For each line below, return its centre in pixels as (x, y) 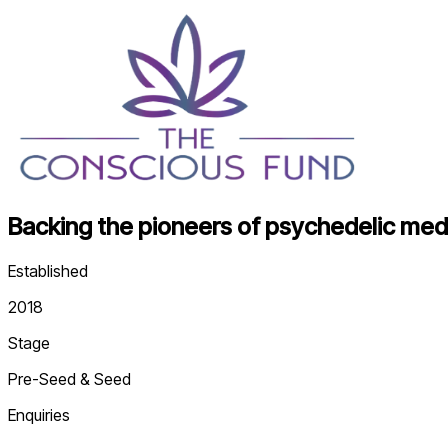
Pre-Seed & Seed (69, 378)
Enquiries (39, 414)
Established (48, 270)
